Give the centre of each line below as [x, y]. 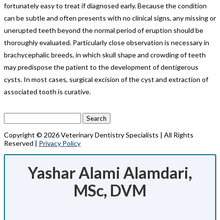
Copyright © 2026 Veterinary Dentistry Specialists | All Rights [99, 135]
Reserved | [21, 143]
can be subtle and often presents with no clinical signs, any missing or [110, 18]
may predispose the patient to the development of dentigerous [101, 67]
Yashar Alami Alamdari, [110, 172]
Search [14, 116]
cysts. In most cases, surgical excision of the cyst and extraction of [106, 79]
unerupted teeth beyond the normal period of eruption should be [104, 30]
